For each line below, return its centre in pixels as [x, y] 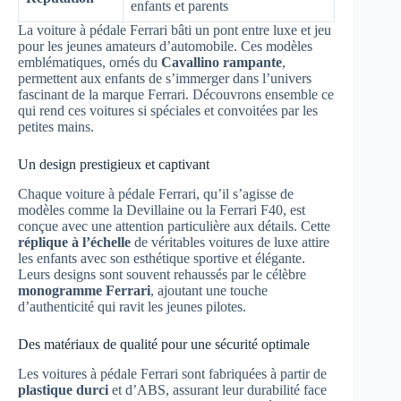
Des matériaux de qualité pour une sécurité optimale [164, 345]
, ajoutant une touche [209, 291]
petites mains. [56, 127]
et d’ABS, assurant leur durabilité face [218, 389]
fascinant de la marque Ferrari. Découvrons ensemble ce [176, 95]
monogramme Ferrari [84, 291]
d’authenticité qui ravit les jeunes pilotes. [132, 307]
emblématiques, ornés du [90, 63]
